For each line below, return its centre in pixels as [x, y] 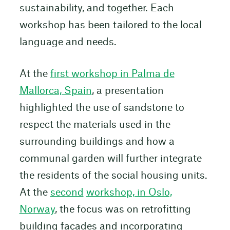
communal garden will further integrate [110, 159]
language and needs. [68, 43]
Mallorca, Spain [55, 91]
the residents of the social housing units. [113, 176]
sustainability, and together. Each [97, 9]
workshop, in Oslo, [129, 193]
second [67, 193]
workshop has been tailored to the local [110, 26]
